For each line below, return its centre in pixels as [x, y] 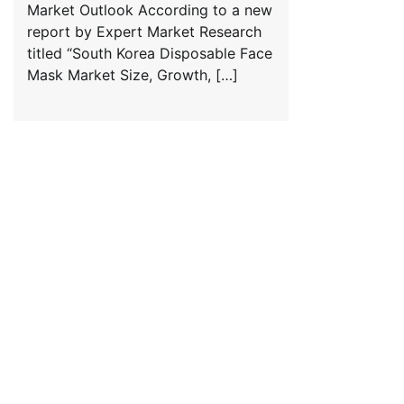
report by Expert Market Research [144, 31]
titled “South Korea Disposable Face [150, 53]
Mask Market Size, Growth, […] [133, 74]
